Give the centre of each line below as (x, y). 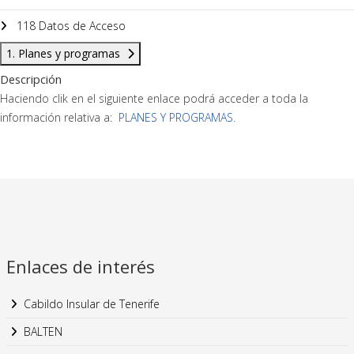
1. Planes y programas (65, 53)
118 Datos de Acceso (70, 26)
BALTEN (43, 331)
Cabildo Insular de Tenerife (91, 304)
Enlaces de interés (80, 266)
